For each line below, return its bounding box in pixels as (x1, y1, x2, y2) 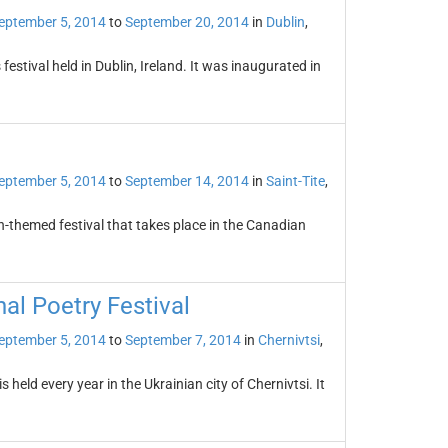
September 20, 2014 (124, 14, 249, 30)
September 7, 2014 (124, 332, 241, 348)
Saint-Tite (265, 173, 325, 189)
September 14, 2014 (124, 173, 249, 189)
